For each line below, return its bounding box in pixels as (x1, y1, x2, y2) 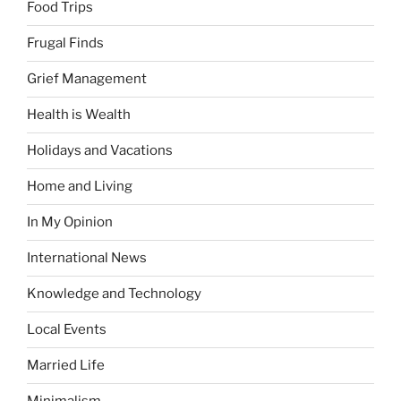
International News (27, 250, 147, 267)
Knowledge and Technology (27, 286, 201, 303)
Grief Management (27, 71, 147, 88)
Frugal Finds (27, 35, 104, 52)
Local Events (27, 321, 107, 338)
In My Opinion (27, 214, 113, 231)
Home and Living (27, 178, 132, 195)
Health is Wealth (27, 107, 131, 124)
